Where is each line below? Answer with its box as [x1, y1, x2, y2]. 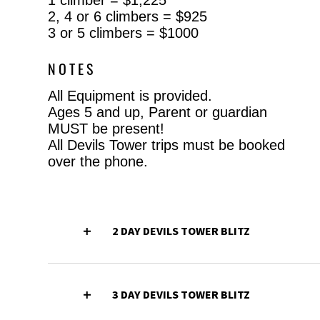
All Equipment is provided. [48, 87, 213, 104]
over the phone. [48, 153, 149, 169]
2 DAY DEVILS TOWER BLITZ [112, 223, 251, 239]
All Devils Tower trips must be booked [48, 136, 286, 153]
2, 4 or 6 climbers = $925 [48, 8, 208, 24]
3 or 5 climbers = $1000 [48, 24, 199, 41]
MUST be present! [48, 120, 165, 136]
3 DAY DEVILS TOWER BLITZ [112, 286, 251, 303]
